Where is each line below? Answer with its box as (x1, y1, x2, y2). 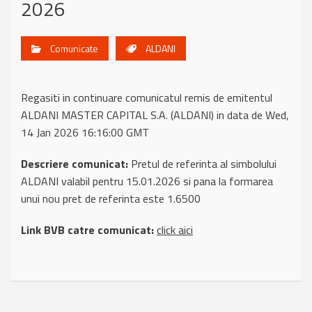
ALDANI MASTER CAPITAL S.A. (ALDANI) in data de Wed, (21, 107, 289, 123)
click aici (157, 221, 193, 238)
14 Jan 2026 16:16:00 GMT (21, 124, 149, 141)
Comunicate (50, 41, 98, 56)
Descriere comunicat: (21, 155, 128, 172)
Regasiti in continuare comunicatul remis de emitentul (21, 89, 272, 106)
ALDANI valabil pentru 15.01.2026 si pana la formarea (21, 173, 273, 189)
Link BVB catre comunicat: (21, 221, 154, 238)
